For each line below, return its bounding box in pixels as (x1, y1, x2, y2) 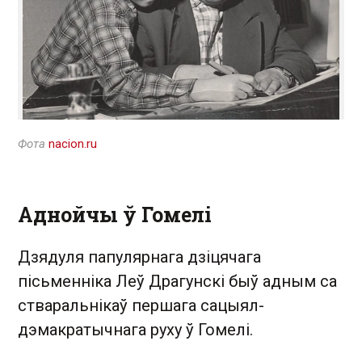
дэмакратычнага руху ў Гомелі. (18, 319, 253, 339)
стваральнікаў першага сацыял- (18, 295, 264, 315)
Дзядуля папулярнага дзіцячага (18, 246, 261, 267)
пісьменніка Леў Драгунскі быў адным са (18, 271, 337, 291)
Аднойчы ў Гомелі (18, 200, 212, 228)
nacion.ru (48, 136, 97, 151)
